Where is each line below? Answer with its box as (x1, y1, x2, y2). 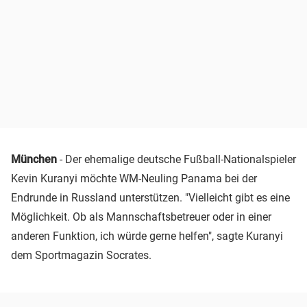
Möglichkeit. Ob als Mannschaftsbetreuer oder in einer (11, 210, 271, 223)
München (11, 152, 57, 166)
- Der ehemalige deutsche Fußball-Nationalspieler (57, 152, 296, 166)
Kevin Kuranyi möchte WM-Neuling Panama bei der (11, 171, 257, 185)
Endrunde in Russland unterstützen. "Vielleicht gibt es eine (11, 191, 290, 204)
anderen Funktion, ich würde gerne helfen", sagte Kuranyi (11, 229, 283, 243)
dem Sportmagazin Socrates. (11, 248, 151, 262)
